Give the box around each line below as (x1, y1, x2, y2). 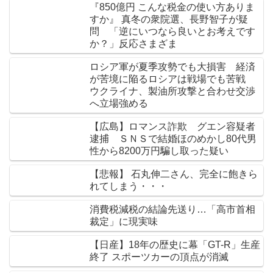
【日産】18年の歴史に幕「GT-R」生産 (90, 239, 260, 250)
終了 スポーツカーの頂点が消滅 (90, 252, 229, 263)
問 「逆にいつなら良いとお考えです (90, 26, 255, 37)
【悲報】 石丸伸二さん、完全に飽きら (90, 169, 258, 180)
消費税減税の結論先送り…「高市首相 (90, 204, 255, 215)
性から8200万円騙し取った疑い (90, 146, 229, 157)
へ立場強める (90, 98, 148, 109)
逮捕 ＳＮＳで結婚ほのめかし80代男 (90, 133, 257, 144)
